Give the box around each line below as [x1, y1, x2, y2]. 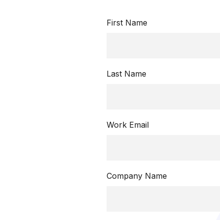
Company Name [107, 171, 167, 181]
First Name [107, 18, 147, 27]
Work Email [107, 120, 149, 130]
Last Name [107, 69, 146, 79]
